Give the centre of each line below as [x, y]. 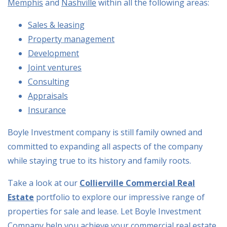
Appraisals [48, 96]
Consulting [49, 82]
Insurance [47, 110]
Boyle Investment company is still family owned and [105, 133]
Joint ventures [55, 68]
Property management [71, 39]
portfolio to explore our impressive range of [119, 197]
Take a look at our [43, 183]
